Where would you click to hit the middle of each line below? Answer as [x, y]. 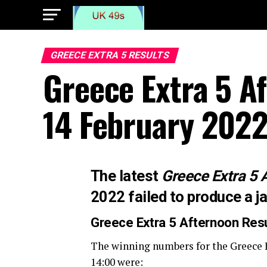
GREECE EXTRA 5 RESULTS [110, 55]
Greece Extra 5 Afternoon [166, 222]
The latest [126, 176]
